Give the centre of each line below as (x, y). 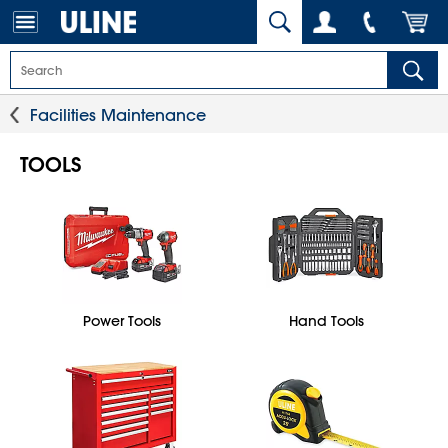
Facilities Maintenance (118, 115)
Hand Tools (326, 321)
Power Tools (122, 321)
